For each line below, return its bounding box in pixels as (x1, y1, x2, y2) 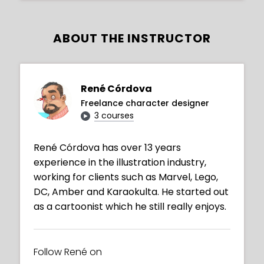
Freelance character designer (81, 97, 209, 110)
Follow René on (34, 245, 102, 259)
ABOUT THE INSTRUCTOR (53, 30, 211, 47)
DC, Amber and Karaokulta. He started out (34, 185, 229, 199)
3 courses (94, 110, 134, 122)
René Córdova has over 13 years (34, 141, 181, 155)
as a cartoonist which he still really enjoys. (34, 200, 226, 214)
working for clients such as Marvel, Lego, (34, 170, 218, 184)
